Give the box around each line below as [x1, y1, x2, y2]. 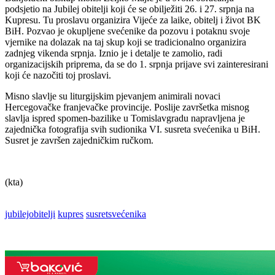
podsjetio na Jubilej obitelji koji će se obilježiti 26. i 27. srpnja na [5, 3, 254, 14]
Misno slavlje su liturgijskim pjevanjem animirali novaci [5, 90, 220, 101]
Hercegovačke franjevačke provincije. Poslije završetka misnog [5, 101, 249, 112]
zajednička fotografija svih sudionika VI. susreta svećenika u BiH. [5, 123, 260, 134]
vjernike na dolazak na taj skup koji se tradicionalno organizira [5, 36, 246, 47]
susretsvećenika [86, 208, 146, 219]
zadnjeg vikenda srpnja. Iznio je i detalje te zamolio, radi [5, 47, 222, 58]
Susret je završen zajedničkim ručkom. [5, 134, 153, 145]
